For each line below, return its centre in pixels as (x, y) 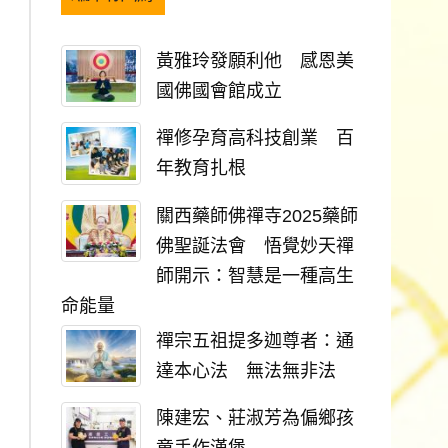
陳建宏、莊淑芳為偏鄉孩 (255, 418)
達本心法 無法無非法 (246, 370)
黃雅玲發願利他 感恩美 (255, 60)
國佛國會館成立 (219, 90)
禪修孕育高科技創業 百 (255, 138)
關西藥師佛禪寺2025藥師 (257, 215)
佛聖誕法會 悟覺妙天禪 (255, 245)
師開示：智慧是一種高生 (255, 275)
